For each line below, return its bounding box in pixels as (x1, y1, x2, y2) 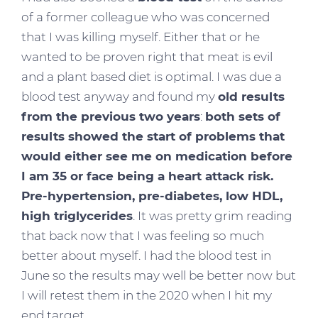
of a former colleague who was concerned (21, 9, 270, 24)
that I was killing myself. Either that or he (21, 29, 260, 44)
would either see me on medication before (21, 148, 292, 163)
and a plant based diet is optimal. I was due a (21, 69, 282, 84)
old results (218, 89, 285, 104)
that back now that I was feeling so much (21, 228, 264, 243)
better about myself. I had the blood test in (21, 248, 271, 263)
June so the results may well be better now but (21, 268, 296, 283)
